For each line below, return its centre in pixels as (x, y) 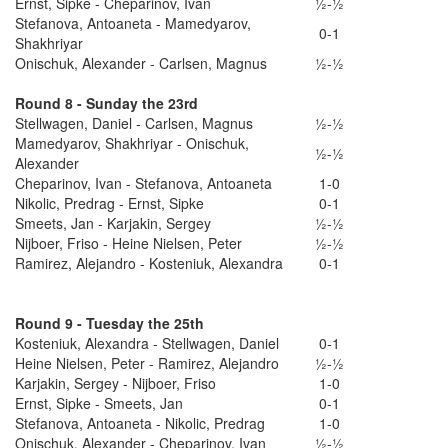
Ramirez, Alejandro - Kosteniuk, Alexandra (151, 262)
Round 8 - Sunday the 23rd (106, 102)
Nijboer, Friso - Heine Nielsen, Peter (130, 242)
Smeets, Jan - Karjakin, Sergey (115, 222)
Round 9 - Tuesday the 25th (109, 322)
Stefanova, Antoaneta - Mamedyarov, (133, 22)
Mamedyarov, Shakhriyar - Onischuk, (132, 142)
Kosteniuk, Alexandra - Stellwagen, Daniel (149, 342)
